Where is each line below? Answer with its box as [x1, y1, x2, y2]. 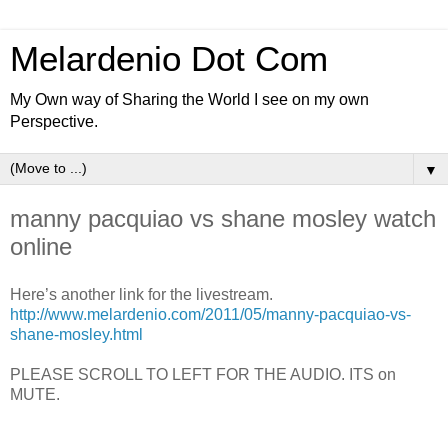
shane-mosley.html [10, 325, 143, 343]
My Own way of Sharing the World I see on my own [10, 91, 369, 108]
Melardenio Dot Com [10, 40, 328, 78]
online [10, 233, 72, 260]
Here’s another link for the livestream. [10, 285, 273, 303]
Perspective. [10, 113, 98, 130]
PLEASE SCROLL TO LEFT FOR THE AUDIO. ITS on [10, 365, 396, 383]
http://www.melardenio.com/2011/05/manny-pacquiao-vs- [10, 305, 411, 323]
